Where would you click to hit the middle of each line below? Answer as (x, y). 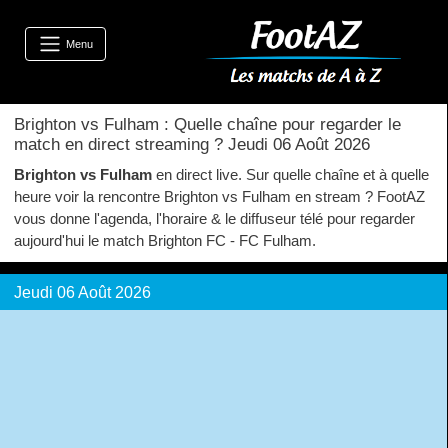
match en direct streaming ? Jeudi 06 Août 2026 (192, 144)
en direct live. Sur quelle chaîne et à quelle (290, 174)
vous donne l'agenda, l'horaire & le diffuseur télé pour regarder (214, 218)
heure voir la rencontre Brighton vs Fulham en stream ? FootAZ (219, 196)
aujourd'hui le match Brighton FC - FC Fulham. (165, 240)
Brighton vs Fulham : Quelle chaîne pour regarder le (207, 124)
